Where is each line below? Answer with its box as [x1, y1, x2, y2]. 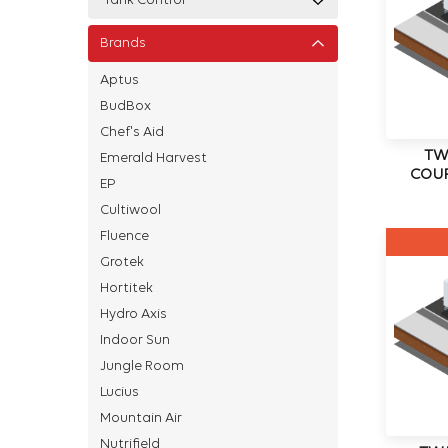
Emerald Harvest [100, 151, 207, 167]
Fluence [100, 229, 149, 245]
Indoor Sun [100, 333, 170, 349]
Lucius [100, 385, 139, 401]
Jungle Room [100, 359, 184, 375]
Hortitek [100, 281, 153, 297]
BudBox [100, 99, 151, 115]
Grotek [100, 255, 144, 271]
